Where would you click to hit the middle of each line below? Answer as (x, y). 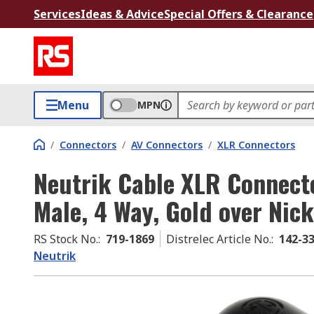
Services (57, 14)
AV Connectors (167, 145)
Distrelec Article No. (219, 239)
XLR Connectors (256, 145)
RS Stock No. (66, 239)
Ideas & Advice (122, 14)
